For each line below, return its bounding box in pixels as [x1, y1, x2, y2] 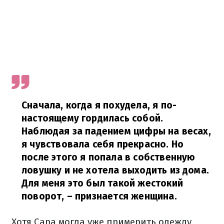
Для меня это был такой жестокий [21, 177, 183, 189]
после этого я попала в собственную [21, 151, 195, 163]
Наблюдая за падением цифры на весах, [21, 125, 211, 137]
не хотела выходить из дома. [69, 164, 209, 176]
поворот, [21, 190, 67, 202]
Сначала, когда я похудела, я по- [21, 99, 177, 111]
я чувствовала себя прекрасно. [21, 138, 171, 150]
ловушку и [21, 164, 70, 176]
